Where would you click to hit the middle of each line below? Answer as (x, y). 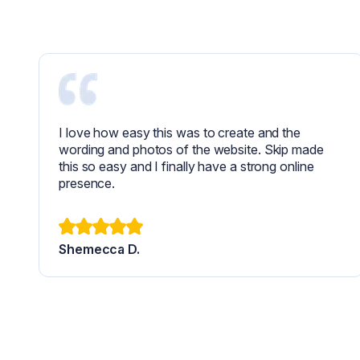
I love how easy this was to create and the (180, 133)
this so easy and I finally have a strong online (186, 167)
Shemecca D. (99, 250)
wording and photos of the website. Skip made (191, 150)
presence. (87, 184)
